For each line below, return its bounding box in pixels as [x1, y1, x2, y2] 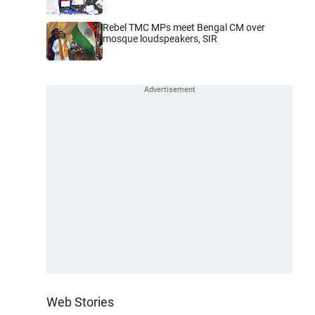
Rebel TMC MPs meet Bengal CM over [103, 21, 265, 33]
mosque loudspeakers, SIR [103, 32, 217, 44]
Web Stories [46, 294, 114, 309]
